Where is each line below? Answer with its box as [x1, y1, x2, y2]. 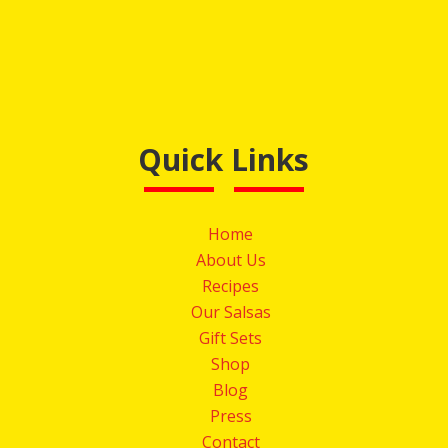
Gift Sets [199, 327, 263, 350]
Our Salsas [190, 301, 271, 324]
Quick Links [138, 139, 310, 181]
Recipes [202, 275, 260, 298]
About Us [195, 249, 266, 272]
